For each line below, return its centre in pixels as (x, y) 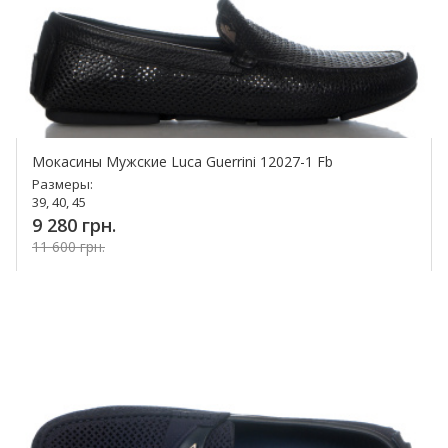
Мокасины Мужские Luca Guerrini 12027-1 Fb (182, 162)
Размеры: (62, 184)
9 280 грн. (74, 225)
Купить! (171, 284)
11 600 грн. (68, 247)
